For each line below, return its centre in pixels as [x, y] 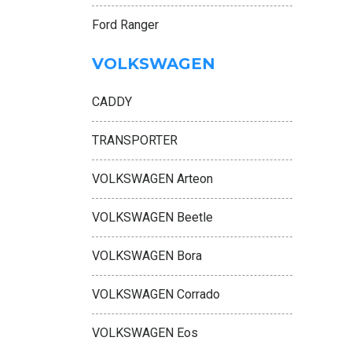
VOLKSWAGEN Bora [147, 256]
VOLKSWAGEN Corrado [156, 294]
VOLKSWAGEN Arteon [152, 179]
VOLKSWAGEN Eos [145, 333]
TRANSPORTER [135, 140]
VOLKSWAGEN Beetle [152, 217]
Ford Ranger [125, 25]
